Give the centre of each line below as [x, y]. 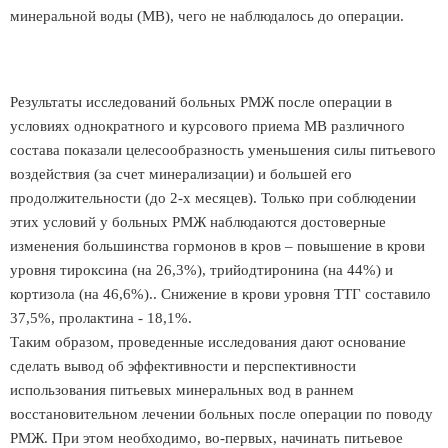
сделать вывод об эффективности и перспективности [183, 366]
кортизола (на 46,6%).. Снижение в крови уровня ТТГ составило [220, 294]
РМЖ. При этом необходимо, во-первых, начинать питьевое [206, 438]
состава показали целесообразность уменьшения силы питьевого [223, 150]
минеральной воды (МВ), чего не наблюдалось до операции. [207, 16]
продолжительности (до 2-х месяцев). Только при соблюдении [213, 198]
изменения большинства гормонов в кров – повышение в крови [217, 246]
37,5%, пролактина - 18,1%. [101, 318]
